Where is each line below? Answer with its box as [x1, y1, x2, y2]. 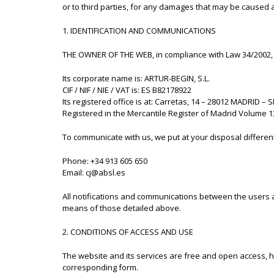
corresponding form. [62, 262, 138, 273]
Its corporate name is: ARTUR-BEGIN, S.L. [62, 73, 210, 84]
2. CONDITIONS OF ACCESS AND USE [62, 226, 193, 237]
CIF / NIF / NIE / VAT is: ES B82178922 [62, 84, 191, 95]
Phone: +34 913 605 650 [62, 155, 147, 166]
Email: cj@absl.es [62, 167, 125, 178]
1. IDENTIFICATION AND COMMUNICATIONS [62, 25, 216, 36]
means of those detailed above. [62, 202, 181, 213]
